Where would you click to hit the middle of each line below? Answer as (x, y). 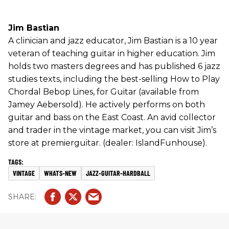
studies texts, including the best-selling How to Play (114, 79)
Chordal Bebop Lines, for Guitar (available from (104, 92)
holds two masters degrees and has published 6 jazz (114, 66)
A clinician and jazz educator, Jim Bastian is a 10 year (113, 41)
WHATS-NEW (60, 173)
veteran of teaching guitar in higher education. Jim (112, 53)
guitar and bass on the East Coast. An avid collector (112, 117)
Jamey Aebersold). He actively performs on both (107, 105)
